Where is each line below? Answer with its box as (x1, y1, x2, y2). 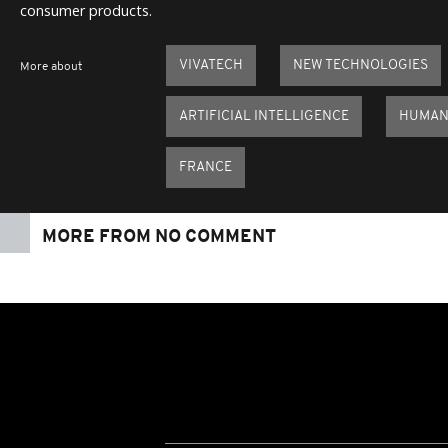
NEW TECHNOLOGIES (293, 58, 428, 74)
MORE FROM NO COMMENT (42, 228, 276, 248)
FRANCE (179, 160, 232, 176)
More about (20, 61, 82, 74)
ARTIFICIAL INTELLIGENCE (179, 109, 349, 125)
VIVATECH (179, 58, 243, 74)
